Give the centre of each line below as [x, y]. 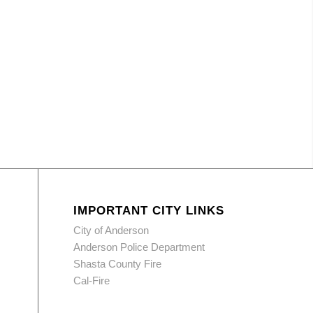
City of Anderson [111, 230]
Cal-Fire [92, 281]
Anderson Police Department [139, 247]
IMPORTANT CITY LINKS [149, 210]
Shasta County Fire [118, 264]
